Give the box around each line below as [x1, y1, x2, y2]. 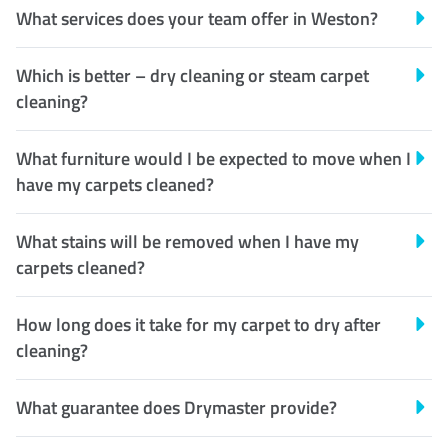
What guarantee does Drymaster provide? [16, 394, 337, 422]
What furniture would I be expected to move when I [16, 145, 411, 173]
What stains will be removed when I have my [16, 228, 359, 256]
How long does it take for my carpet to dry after [16, 311, 381, 339]
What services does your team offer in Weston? [16, 5, 378, 33]
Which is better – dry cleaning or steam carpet [16, 62, 369, 90]
